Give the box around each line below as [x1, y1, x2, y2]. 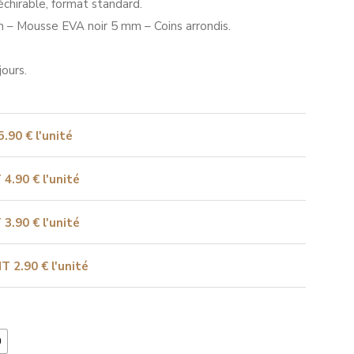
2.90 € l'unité [13, 258, 88, 274]
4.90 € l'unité [5, 171, 80, 187]
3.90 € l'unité [5, 215, 80, 231]
